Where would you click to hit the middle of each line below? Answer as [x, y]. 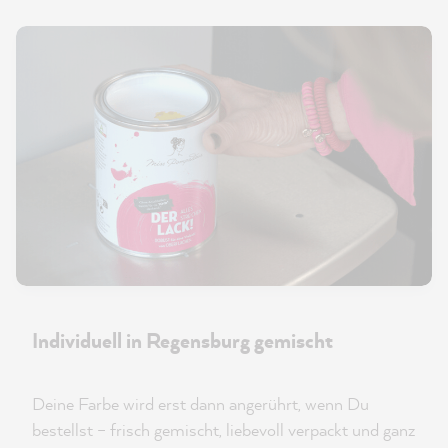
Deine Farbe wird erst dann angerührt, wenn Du [200, 403]
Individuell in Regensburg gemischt [182, 339]
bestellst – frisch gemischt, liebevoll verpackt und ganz [223, 429]
